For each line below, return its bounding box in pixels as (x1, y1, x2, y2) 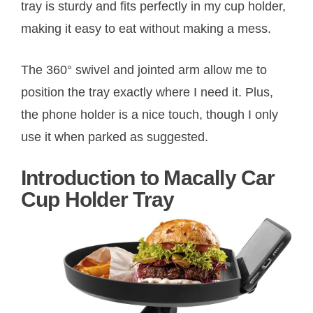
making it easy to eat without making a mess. (21, 22, 271, 36)
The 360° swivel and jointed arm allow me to (21, 63, 267, 78)
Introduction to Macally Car (21, 166, 275, 190)
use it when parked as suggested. (21, 130, 208, 145)
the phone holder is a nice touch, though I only (21, 108, 278, 122)
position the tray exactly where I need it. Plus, (21, 85, 273, 100)
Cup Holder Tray (21, 188, 175, 212)
